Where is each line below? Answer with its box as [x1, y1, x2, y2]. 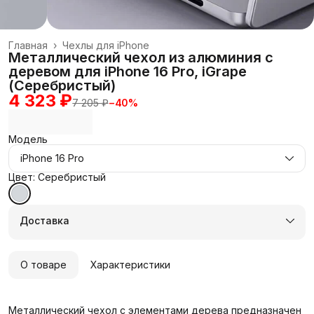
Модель [8, 132, 48, 145]
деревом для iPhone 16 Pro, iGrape [8, 62, 247, 80]
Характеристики [90, 258, 170, 271]
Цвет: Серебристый [8, 170, 106, 183]
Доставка [20, 214, 69, 226]
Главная [8, 39, 48, 51]
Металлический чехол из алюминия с [8, 48, 273, 66]
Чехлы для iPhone [62, 39, 149, 51]
